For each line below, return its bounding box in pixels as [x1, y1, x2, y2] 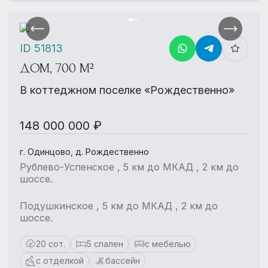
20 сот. [36, 239, 65, 249]
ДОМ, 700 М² [20, 60, 94, 76]
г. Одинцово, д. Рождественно [20, 147, 149, 157]
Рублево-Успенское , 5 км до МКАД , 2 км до [20, 161, 239, 173]
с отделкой [36, 255, 84, 266]
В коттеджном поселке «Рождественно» [20, 84, 234, 96]
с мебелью [145, 239, 191, 249]
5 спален [87, 239, 123, 249]
